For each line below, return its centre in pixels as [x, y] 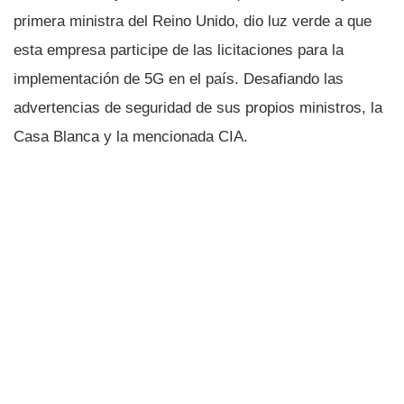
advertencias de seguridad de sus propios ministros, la [198, 107]
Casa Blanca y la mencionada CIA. [131, 136]
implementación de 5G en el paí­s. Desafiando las [179, 78]
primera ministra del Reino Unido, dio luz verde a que [193, 21]
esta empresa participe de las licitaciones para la [179, 50]
